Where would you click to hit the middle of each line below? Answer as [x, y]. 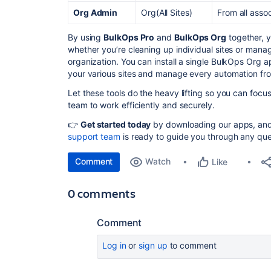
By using [86, 37]
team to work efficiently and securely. [141, 105]
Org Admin [96, 12]
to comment [192, 245]
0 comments [102, 193]
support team [94, 136]
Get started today [116, 124]
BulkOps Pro [129, 37]
